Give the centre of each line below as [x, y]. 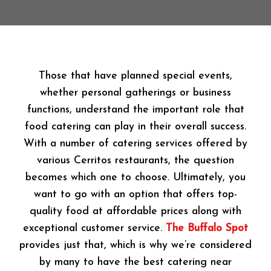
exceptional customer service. [94, 229]
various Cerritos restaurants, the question [135, 161]
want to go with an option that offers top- [135, 195]
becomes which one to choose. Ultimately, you [135, 178]
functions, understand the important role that [135, 110]
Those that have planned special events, [135, 76]
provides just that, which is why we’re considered [135, 246]
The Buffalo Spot [207, 229]
